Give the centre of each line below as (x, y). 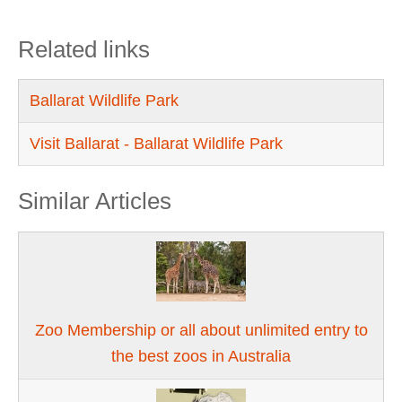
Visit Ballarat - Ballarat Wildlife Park (157, 144)
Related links (84, 50)
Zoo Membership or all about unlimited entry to (201, 331)
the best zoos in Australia (201, 357)
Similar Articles (95, 201)
